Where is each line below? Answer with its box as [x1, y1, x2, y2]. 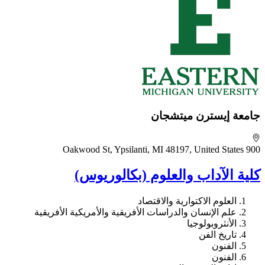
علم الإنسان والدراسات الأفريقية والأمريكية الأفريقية [34, 206, 237, 217]
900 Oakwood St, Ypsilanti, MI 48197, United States [246, 144, 260, 155]
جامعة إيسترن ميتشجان [151, 109, 260, 122]
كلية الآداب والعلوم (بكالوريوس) [75, 167, 260, 183]
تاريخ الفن [199, 229, 237, 240]
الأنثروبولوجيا [187, 218, 237, 228]
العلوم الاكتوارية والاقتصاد [138, 195, 237, 206]
